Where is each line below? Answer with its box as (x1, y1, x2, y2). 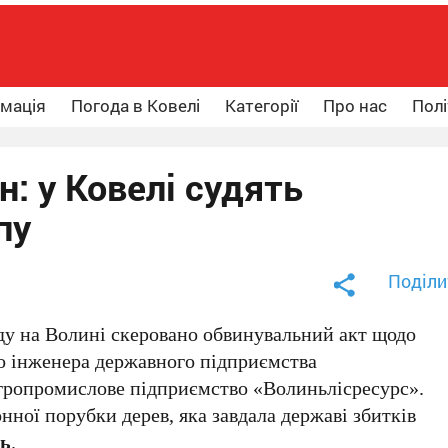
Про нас (323, 94, 387, 117)
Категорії (225, 94, 298, 117)
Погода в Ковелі (71, 94, 200, 117)
